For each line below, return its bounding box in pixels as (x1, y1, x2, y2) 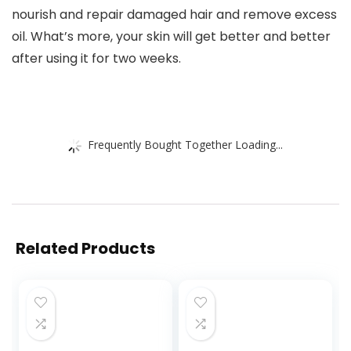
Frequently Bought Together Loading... (88, 136, 283, 152)
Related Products (16, 237, 155, 260)
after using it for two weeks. (12, 49, 181, 68)
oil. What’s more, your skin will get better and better (12, 27, 331, 46)
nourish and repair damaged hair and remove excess (12, 5, 337, 24)
